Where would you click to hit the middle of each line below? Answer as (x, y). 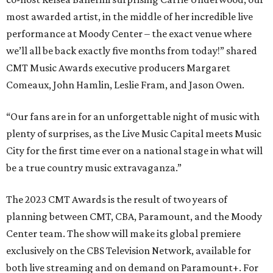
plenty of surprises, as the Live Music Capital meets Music (134, 133)
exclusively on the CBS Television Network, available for (129, 250)
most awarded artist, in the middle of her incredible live (129, 16)
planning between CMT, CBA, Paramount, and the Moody (134, 216)
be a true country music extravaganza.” (94, 168)
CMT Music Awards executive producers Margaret (118, 68)
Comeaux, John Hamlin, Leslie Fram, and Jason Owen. (125, 85)
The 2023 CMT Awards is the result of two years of (117, 199)
